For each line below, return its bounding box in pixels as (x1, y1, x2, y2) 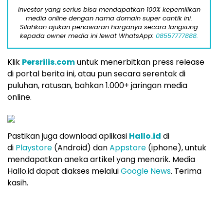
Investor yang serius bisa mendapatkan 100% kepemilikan (18, 4, 200, 14)
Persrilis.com (22, 56, 75, 68)
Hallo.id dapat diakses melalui (7, 165, 121, 177)
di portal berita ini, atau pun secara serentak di (7, 68, 185, 79)
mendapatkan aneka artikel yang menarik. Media (7, 153, 195, 165)
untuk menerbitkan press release (75, 56, 204, 68)
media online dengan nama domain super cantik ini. (26, 13, 192, 23)
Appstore (109, 142, 146, 153)
